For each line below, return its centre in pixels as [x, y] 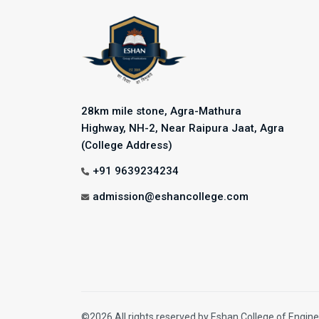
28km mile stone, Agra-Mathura [161, 111]
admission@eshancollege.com [171, 197]
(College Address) [127, 146]
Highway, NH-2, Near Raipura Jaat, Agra [183, 129]
